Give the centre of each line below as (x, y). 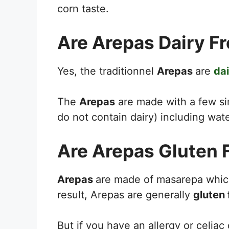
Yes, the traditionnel (107, 71)
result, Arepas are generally (125, 194)
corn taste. (83, 8)
